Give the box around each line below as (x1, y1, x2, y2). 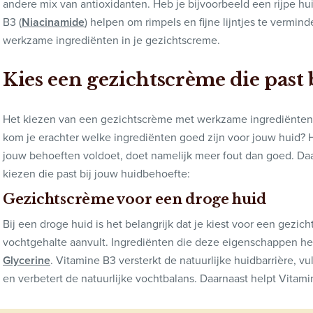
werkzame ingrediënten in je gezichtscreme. (3, 31, 220, 48)
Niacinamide (22, 13, 85, 30)
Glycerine (3, 252, 50, 268)
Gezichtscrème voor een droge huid (3, 190, 266, 208)
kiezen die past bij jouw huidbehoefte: (3, 165, 190, 182)
